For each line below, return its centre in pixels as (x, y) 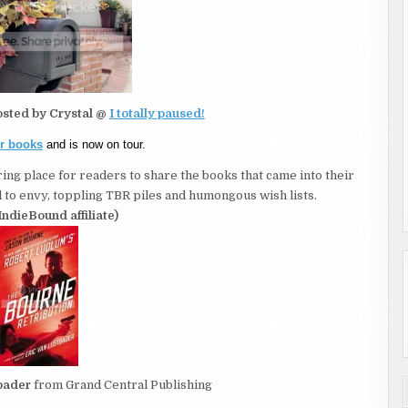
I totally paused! (157, 113)
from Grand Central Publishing (122, 384)
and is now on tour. (94, 144)
